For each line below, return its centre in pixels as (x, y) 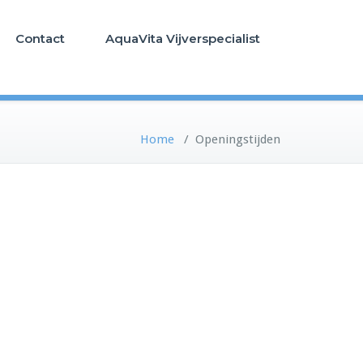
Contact (40, 38)
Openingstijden (238, 139)
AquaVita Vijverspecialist (183, 38)
